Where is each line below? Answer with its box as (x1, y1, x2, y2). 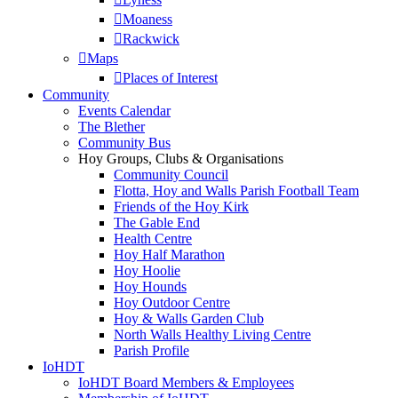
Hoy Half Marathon (114, 247, 225, 263)
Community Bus (78, 135, 171, 151)
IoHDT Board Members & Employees (78, 375, 294, 391)
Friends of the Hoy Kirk (114, 199, 249, 215)
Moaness (123, 12, 172, 28)
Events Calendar (78, 103, 171, 119)
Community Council (114, 167, 228, 183)
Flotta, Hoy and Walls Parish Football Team (114, 183, 359, 199)
